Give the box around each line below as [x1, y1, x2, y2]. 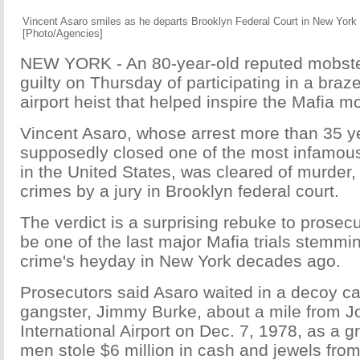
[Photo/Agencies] [22, 27, 103, 39]
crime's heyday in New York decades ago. [20, 252, 341, 270]
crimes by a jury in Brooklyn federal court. [20, 182, 339, 200]
